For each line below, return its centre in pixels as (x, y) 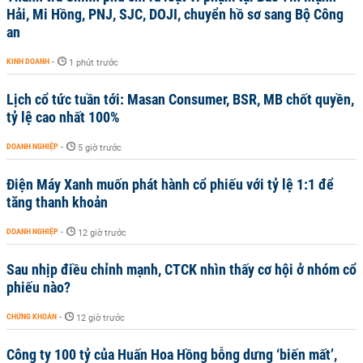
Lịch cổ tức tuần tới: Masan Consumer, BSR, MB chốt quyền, (180, 99)
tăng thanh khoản (57, 202)
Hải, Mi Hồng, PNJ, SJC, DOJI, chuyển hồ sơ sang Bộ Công (175, 14)
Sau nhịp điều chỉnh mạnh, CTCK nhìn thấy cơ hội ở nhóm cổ (181, 269)
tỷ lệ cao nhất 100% (63, 117)
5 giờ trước (100, 148)
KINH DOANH (28, 61)
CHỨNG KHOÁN (32, 316)
